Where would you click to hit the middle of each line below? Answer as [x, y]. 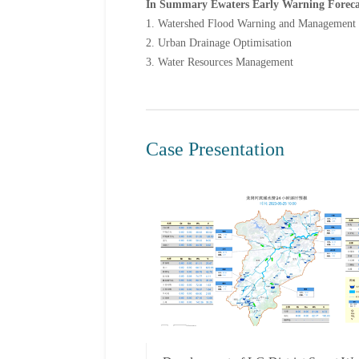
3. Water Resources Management [220, 62]
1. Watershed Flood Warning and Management [251, 24]
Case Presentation [215, 149]
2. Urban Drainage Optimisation [219, 43]
